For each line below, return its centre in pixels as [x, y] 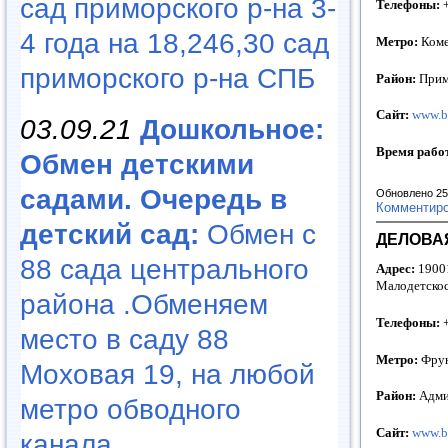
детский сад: [109, 235]
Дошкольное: [232, 130]
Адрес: [395, 269]
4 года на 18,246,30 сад [174, 43]
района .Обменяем [144, 305]
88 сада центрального [164, 270]
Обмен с [257, 235]
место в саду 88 [124, 340]
